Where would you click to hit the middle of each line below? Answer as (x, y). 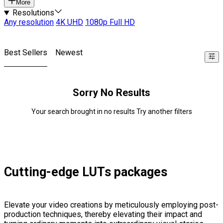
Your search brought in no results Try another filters (111, 112)
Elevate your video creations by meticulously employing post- (111, 205)
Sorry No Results (111, 93)
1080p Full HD (110, 22)
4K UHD (69, 22)
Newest (69, 53)
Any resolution (29, 22)
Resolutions (33, 13)
